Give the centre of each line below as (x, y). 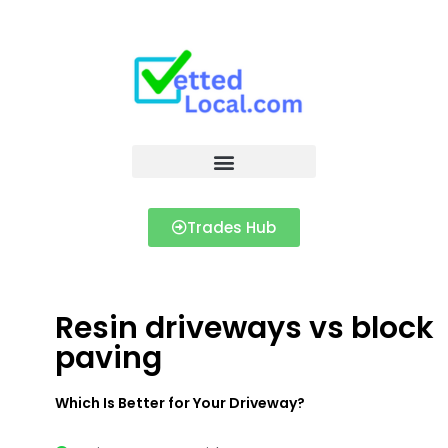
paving (108, 358)
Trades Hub (231, 227)
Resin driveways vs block (244, 328)
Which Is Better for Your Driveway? (180, 403)
